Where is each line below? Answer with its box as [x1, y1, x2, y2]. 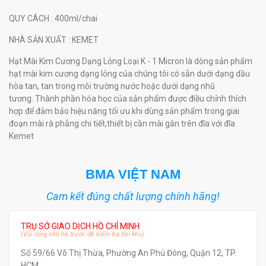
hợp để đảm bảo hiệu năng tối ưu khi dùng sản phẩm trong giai [9, 106, 239, 116]
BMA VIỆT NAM [85, 167, 180, 182]
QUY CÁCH [9, 14, 51, 24]
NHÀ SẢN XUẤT [9, 35, 68, 45]
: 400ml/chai [51, 14, 97, 24]
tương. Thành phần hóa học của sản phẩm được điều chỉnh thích [9, 94, 246, 104]
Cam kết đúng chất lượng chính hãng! [46, 190, 220, 203]
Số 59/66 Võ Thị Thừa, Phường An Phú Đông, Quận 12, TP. [21, 248, 236, 258]
